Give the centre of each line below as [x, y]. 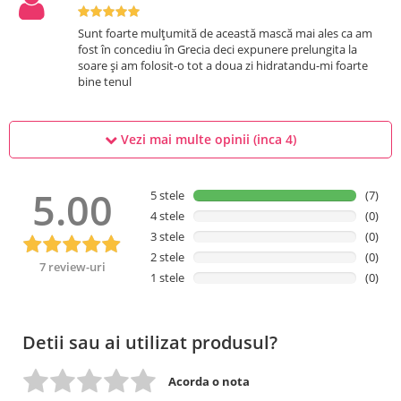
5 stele [167, 196]
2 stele [167, 257]
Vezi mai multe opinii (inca [201, 140]
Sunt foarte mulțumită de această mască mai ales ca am [226, 34]
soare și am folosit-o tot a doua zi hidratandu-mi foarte [223, 66]
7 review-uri [73, 267]
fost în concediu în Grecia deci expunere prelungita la [218, 50]
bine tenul [105, 82]
